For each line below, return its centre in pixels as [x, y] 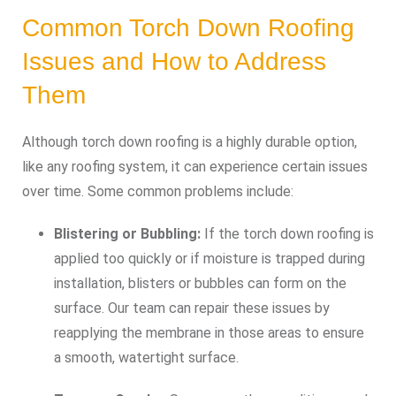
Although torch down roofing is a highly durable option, [190, 142]
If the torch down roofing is [287, 234]
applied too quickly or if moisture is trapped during [209, 259]
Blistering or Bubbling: [127, 234]
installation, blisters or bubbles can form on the [200, 283]
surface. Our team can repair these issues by [192, 308]
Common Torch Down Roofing [188, 28]
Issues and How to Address [174, 61]
